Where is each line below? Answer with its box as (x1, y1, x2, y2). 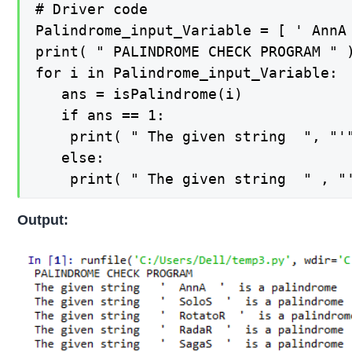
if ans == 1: (35, 106, 174, 123)
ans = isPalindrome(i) (35, 85, 252, 102)
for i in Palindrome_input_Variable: (35, 64, 339, 81)
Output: (17, 212, 73, 229)
